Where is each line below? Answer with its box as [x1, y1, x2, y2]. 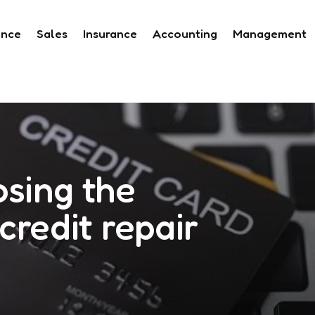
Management [233, 25, 307, 41]
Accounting [153, 25, 217, 41]
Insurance [83, 25, 137, 41]
